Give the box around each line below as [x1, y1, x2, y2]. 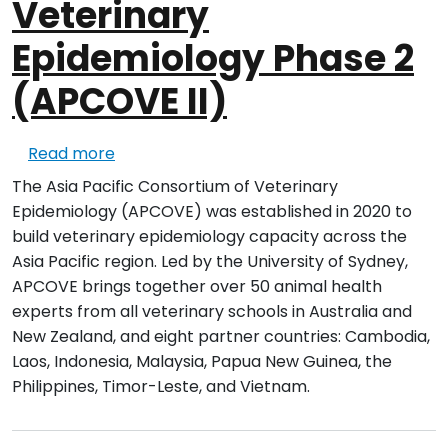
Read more [28, 142, 115, 166]
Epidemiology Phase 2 [12, 33, 414, 85]
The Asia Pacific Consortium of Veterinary [12, 175, 338, 199]
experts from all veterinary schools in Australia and [12, 300, 412, 324]
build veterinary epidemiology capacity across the [12, 225, 407, 249]
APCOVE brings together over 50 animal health [12, 275, 382, 299]
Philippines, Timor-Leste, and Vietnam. [12, 375, 310, 399]
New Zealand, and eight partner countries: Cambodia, [12, 325, 430, 349]
